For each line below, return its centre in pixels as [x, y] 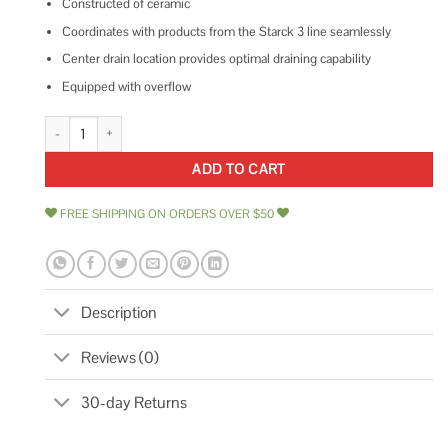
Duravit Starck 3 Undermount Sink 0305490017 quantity [201, 124]
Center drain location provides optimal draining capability [216, 59]
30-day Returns [134, 402]
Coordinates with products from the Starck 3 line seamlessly [226, 31]
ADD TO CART [239, 168]
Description [119, 312]
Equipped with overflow [126, 87]
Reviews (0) [120, 357]
